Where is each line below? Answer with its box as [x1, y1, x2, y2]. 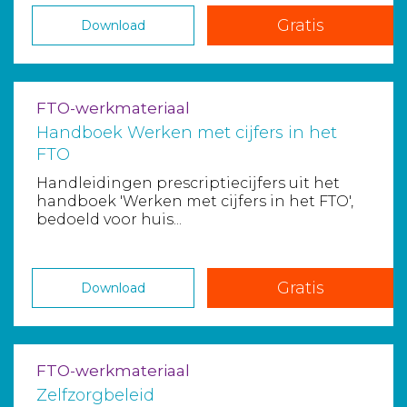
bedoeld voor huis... [36, 211, 182, 228]
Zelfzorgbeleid [36, 385, 154, 405]
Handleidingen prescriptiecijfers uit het [36, 174, 340, 192]
